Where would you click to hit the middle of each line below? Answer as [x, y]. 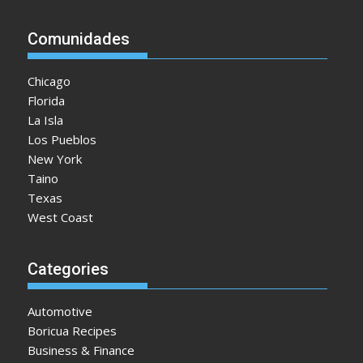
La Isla [46, 120]
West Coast [61, 217]
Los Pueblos [62, 139]
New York [55, 159]
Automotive [60, 311]
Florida [47, 100]
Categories [68, 269]
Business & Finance [81, 350]
